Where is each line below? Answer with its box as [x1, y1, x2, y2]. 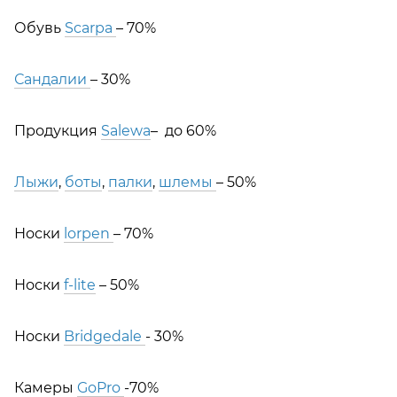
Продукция [14, 121, 101, 139]
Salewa [101, 121, 151, 139]
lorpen [64, 224, 113, 242]
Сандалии [14, 70, 90, 88]
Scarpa [65, 19, 116, 36]
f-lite [64, 276, 96, 293]
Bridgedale [64, 327, 145, 345]
